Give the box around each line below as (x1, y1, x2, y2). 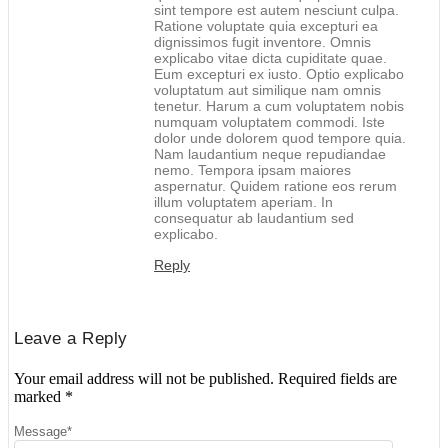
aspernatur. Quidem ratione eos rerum (154, 178, 397, 195)
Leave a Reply (14, 329, 128, 349)
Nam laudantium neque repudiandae (154, 146, 386, 163)
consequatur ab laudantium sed (154, 210, 354, 227)
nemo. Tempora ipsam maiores (154, 162, 351, 179)
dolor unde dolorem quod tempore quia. (154, 130, 406, 147)
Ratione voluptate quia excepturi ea (154, 18, 378, 35)
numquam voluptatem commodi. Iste (154, 114, 385, 131)
